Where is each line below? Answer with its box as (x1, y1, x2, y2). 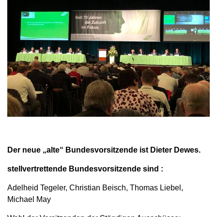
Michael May (7, 195, 51, 204)
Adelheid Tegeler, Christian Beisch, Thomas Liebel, (7, 184, 183, 192)
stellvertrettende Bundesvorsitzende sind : (7, 165, 163, 173)
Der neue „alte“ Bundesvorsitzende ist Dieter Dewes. (7, 146, 201, 155)
